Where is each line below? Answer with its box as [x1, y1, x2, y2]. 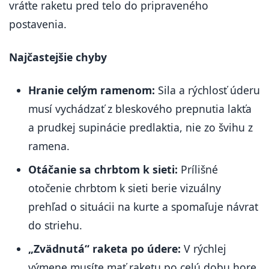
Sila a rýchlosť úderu [155, 83, 260, 97]
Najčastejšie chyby [9, 50, 107, 64]
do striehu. [28, 218, 82, 232]
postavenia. [9, 17, 67, 31]
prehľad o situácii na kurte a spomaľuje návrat [28, 199, 258, 214]
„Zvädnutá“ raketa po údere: [28, 241, 181, 256]
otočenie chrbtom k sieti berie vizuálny [28, 181, 221, 195]
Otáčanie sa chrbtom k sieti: [28, 162, 178, 177]
